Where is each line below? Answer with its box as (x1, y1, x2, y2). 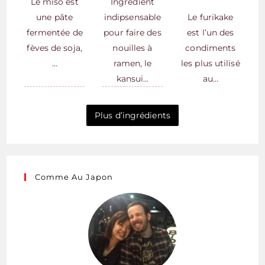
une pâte (36, 12, 73, 23)
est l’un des (187, 27, 234, 38)
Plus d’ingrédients (95, 110, 170, 121)
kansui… (116, 73, 149, 85)
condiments (185, 43, 236, 54)
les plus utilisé (181, 58, 240, 69)
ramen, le (113, 58, 152, 69)
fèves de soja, (27, 43, 82, 54)
